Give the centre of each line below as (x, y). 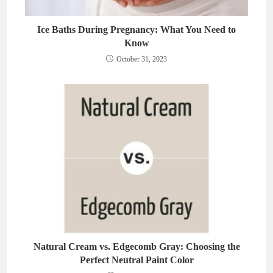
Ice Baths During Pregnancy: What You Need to (136, 30)
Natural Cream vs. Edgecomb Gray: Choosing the (136, 247)
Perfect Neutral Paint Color (136, 260)
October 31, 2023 (142, 59)
